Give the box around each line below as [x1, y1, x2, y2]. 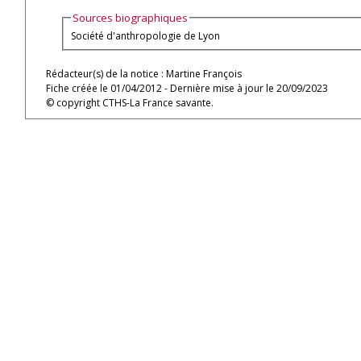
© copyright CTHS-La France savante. [46, 96, 214, 110]
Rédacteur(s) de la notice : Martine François [46, 67, 242, 81]
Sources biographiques [73, 10, 189, 26]
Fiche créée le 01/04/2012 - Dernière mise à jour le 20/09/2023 [46, 81, 328, 95]
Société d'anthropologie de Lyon [71, 28, 221, 43]
